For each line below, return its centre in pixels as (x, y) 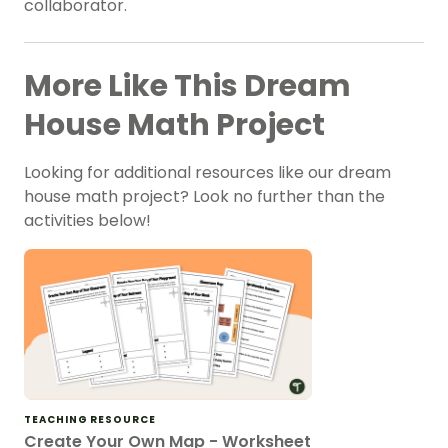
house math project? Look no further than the (204, 197)
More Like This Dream (187, 86)
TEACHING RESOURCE (90, 419)
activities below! (87, 221)
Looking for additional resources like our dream (207, 173)
